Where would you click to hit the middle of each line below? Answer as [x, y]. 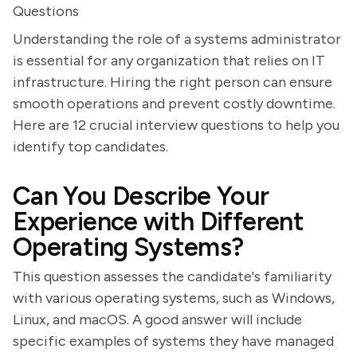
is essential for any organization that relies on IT [169, 61]
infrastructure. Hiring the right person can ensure [173, 82]
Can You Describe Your [141, 196]
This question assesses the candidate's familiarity [172, 277]
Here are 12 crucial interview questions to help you [176, 125]
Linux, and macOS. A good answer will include [157, 320]
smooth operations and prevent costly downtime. [174, 104]
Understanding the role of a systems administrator [177, 39]
